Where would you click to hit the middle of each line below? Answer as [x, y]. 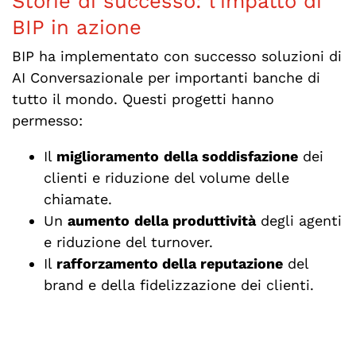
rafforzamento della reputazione [167, 263]
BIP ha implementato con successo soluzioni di [176, 56]
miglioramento [107, 156]
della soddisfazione [230, 156]
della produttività [195, 220]
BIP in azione [76, 27]
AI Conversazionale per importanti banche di [166, 77]
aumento [98, 220]
